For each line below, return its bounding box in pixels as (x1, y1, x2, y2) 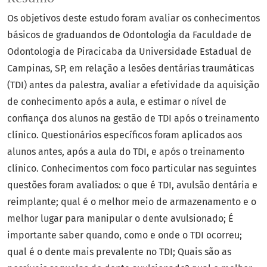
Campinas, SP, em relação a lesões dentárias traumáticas (7, 63, 254, 74)
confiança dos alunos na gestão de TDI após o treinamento (7, 113, 259, 125)
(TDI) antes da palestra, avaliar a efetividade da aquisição (7, 79, 259, 91)
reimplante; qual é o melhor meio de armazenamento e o (7, 196, 256, 208)
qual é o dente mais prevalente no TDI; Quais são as (7, 246, 231, 258)
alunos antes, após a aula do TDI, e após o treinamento (7, 146, 244, 158)
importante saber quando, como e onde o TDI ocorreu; (7, 229, 242, 241)
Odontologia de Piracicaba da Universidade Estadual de (7, 46, 252, 58)
